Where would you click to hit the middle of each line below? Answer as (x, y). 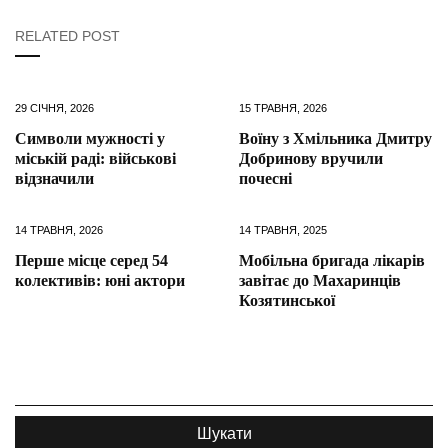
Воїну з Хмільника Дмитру (335, 139)
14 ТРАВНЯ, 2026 (59, 230)
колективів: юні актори (100, 281)
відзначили (54, 179)
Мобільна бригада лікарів (332, 261)
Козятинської (287, 301)
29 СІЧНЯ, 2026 (54, 108)
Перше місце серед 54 (91, 261)
